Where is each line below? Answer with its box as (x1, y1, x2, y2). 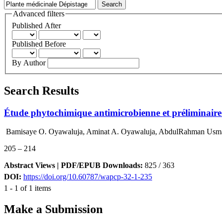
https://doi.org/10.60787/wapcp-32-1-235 (23, 172, 152, 181)
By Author (12, 58, 48, 67)
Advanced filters (13, 9, 64, 18)
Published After (12, 21, 61, 30)
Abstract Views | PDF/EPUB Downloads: (4, 161, 145, 170)
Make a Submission (4, 203, 103, 216)
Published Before (12, 39, 66, 48)
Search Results (4, 84, 79, 97)
